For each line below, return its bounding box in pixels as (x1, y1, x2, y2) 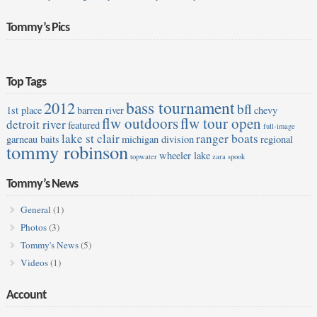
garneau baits (6, 132, 59, 146)
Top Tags (6, 76, 46, 90)
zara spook (212, 151, 245, 162)
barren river (76, 103, 124, 117)
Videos (20, 256, 48, 270)
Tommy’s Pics (6, 21, 69, 35)
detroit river (6, 116, 66, 133)
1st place (6, 103, 42, 117)
